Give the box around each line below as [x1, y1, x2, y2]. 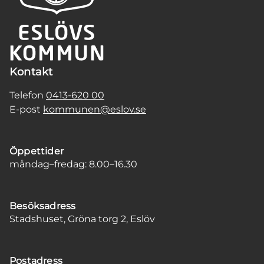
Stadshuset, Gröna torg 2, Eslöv [9, 213, 155, 225]
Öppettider [9, 145, 64, 157]
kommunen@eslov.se [43, 103, 146, 115]
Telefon [9, 89, 46, 101]
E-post [9, 103, 43, 115]
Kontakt [9, 65, 53, 78]
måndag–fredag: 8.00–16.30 [9, 158, 137, 170]
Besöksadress [9, 200, 76, 212]
